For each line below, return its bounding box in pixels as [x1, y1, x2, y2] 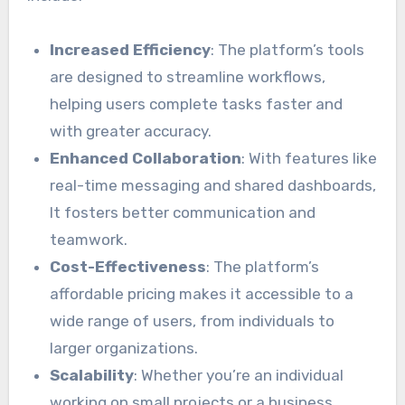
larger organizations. [50, 338, 199, 357]
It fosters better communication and [50, 202, 316, 221]
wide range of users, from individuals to [50, 311, 335, 330]
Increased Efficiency [50, 40, 212, 59]
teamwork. [50, 230, 128, 249]
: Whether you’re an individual [134, 365, 344, 384]
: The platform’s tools [211, 40, 365, 59]
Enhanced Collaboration [50, 148, 242, 167]
